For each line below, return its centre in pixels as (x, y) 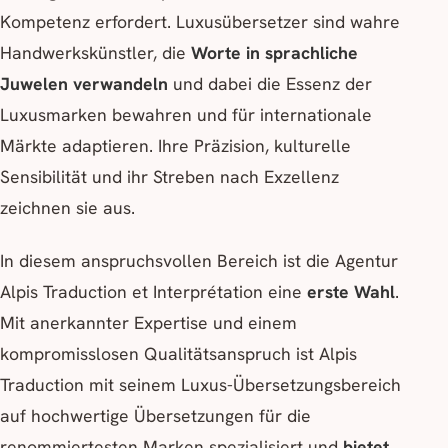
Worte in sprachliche (274, 53)
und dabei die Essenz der (270, 84)
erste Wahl (351, 292)
